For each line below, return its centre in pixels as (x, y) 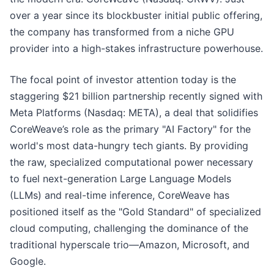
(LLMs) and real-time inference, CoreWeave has (120, 195)
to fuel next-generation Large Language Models (120, 179)
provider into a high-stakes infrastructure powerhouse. (136, 49)
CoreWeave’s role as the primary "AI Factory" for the (130, 129)
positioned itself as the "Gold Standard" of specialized (135, 212)
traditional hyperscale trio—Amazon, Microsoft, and (130, 245)
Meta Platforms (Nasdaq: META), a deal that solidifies (134, 113)
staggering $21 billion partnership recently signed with (136, 96)
